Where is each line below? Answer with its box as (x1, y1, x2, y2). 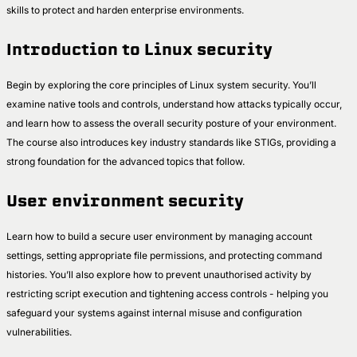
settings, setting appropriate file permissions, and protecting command (6, 249, 322, 261)
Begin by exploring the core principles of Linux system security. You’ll (6, 78, 316, 91)
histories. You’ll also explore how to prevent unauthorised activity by (6, 268, 312, 280)
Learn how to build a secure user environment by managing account (6, 229, 312, 242)
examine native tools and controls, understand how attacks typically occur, (6, 97, 342, 110)
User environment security (6, 190, 244, 212)
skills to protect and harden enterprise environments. (6, 4, 246, 17)
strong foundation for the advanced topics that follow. (6, 155, 247, 167)
